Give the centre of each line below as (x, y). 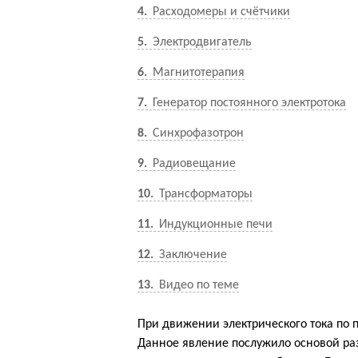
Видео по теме (197, 285)
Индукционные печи (214, 225)
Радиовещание (193, 164)
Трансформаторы (204, 194)
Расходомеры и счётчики (220, 12)
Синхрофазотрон (197, 133)
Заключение (191, 255)
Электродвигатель (201, 42)
